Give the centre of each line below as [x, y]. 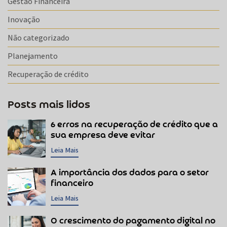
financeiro [72, 183]
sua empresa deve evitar [103, 135]
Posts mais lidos [49, 105]
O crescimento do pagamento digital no [133, 221]
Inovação [24, 19]
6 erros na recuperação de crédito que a [134, 125]
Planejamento [33, 56]
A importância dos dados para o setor [130, 173]
